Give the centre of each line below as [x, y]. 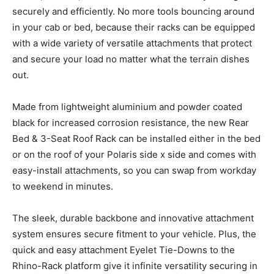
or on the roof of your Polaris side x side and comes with [134, 154]
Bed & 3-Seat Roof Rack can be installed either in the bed [136, 138]
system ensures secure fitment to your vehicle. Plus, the [134, 234]
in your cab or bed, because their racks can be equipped [134, 27]
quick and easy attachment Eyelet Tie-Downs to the [124, 250]
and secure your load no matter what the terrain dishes [131, 59]
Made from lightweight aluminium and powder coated [127, 106]
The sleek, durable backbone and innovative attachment [133, 218]
